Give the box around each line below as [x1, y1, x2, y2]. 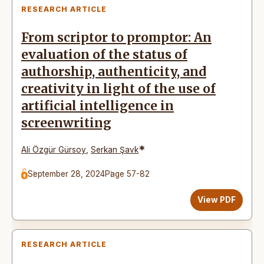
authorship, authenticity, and [21, 64, 206, 80]
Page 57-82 [105, 169, 150, 179]
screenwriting [21, 115, 111, 131]
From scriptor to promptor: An [21, 29, 212, 45]
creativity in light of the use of [21, 81, 216, 97]
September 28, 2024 [28, 169, 105, 179]
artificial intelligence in [21, 98, 174, 114]
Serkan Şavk [91, 144, 138, 154]
